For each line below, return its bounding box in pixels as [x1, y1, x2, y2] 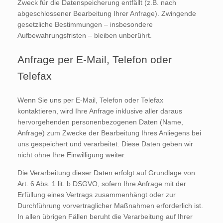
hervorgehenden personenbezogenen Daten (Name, [17, 117, 183, 126]
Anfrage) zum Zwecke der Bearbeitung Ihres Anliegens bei [17, 128, 201, 137]
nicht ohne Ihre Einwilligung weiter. [17, 150, 126, 159]
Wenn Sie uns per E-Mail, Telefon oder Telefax [17, 96, 163, 104]
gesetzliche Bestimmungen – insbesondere [17, 20, 153, 28]
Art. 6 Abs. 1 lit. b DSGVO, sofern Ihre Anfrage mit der [17, 179, 186, 188]
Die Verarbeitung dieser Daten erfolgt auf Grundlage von [17, 168, 195, 177]
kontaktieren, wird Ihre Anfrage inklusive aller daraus [17, 107, 182, 115]
